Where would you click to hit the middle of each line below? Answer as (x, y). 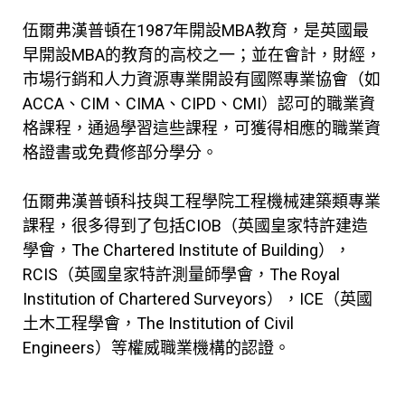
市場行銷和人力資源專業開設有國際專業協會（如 (202, 79)
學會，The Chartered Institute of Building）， (187, 250)
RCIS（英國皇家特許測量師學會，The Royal (181, 274)
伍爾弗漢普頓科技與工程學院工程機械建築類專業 (202, 201)
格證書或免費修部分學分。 (120, 152)
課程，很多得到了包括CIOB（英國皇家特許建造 (195, 226)
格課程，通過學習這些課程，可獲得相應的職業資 (202, 128)
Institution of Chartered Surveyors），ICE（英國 (198, 299)
